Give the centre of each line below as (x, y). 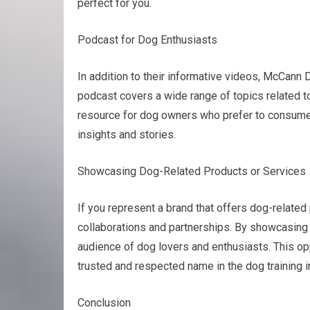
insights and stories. (127, 135)
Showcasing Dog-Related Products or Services (192, 171)
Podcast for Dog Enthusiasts (147, 40)
